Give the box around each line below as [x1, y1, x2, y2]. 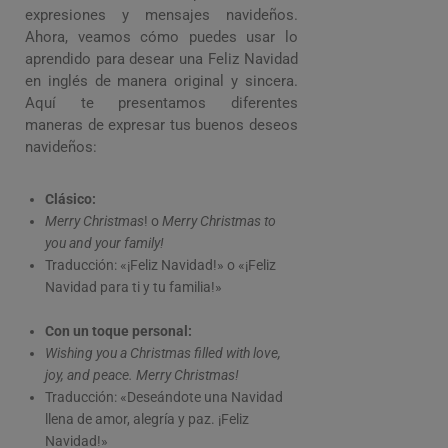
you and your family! [45, 234, 164, 251]
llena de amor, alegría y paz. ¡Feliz [45, 410, 249, 427]
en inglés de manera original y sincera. [25, 71, 298, 90]
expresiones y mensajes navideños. [25, 5, 298, 24]
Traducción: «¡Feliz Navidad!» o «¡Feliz [45, 256, 276, 273]
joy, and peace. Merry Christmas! [45, 366, 239, 383]
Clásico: [45, 190, 96, 207]
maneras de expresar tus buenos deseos [25, 115, 298, 134]
